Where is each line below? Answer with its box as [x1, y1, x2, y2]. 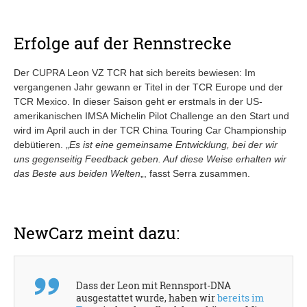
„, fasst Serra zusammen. [140, 167, 250, 179]
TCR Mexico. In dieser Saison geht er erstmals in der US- [14, 95, 262, 107]
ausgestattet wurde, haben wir [76, 291, 217, 304]
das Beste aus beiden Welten [14, 167, 140, 179]
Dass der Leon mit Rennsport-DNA [76, 278, 231, 292]
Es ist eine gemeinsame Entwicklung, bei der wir [69, 138, 278, 150]
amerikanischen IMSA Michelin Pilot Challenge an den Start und [14, 110, 289, 121]
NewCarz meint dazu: [14, 221, 180, 244]
